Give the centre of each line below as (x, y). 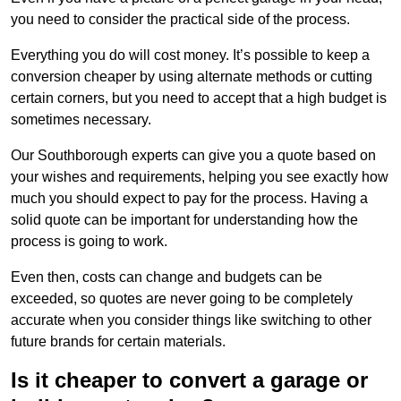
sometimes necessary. (81, 120)
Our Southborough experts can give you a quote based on (193, 156)
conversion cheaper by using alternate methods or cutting (192, 77)
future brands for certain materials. (118, 342)
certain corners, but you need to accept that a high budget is (199, 98)
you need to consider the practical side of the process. (180, 20)
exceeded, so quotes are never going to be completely (182, 299)
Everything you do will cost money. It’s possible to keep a (190, 55)
